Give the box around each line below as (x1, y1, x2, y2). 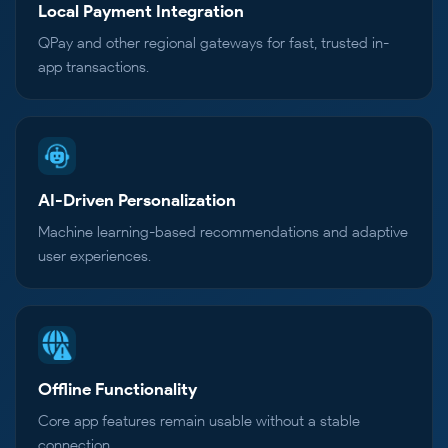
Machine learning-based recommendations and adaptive (38, 223, 408, 242)
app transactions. (38, 58, 149, 77)
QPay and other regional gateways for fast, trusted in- (38, 34, 389, 53)
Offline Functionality (38, 379, 197, 400)
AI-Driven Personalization (38, 190, 236, 211)
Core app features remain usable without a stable (38, 412, 360, 431)
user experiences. (38, 247, 151, 266)
